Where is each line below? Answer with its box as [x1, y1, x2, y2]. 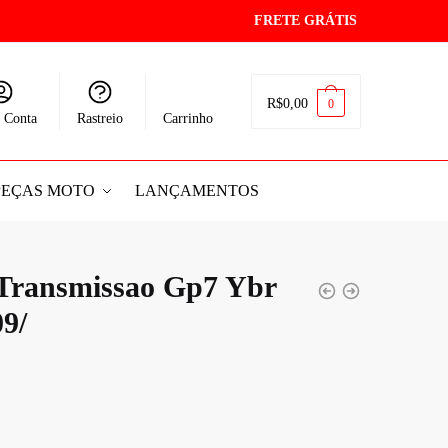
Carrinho [163, 111, 214, 126]
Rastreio [77, 111, 124, 126]
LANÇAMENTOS [134, 182, 259, 199]
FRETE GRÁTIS [254, 13, 361, 28]
